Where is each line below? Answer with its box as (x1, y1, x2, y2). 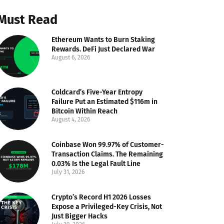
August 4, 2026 (51, 115, 90, 123)
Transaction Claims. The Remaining (51, 149, 163, 158)
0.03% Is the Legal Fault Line (51, 159, 141, 168)
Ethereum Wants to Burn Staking (51, 35, 155, 44)
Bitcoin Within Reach (51, 106, 118, 115)
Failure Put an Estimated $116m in (51, 97, 158, 106)
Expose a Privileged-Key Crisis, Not (51, 202, 162, 211)
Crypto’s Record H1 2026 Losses (51, 192, 151, 201)
